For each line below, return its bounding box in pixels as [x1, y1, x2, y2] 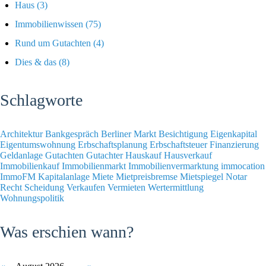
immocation [221, 160, 265, 171]
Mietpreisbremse [116, 171, 180, 182]
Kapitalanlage [38, 171, 92, 182]
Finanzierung [210, 139, 259, 150]
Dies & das [15, 56, 56, 67]
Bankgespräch [45, 128, 101, 139]
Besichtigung [159, 128, 210, 139]
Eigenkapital [210, 128, 257, 139]
